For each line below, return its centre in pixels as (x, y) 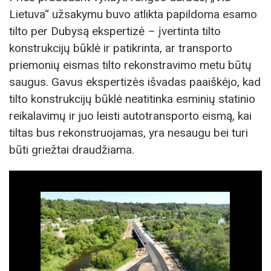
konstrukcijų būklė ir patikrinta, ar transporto (121, 48)
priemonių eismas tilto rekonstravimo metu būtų (130, 65)
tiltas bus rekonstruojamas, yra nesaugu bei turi (129, 133)
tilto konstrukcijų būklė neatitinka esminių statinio (132, 99)
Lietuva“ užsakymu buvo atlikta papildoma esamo (133, 15)
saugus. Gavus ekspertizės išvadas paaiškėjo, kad (135, 82)
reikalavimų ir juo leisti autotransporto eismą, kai (130, 116)
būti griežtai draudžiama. (72, 150)
